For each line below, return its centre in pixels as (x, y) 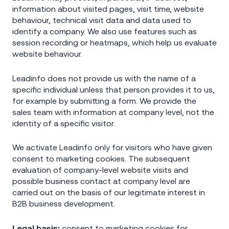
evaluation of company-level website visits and (100, 170)
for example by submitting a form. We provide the (104, 100)
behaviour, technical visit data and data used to (102, 20)
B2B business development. (64, 204)
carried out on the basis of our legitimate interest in (109, 192)
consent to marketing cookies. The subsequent (101, 159)
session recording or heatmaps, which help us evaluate (114, 42)
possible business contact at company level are (101, 181)
